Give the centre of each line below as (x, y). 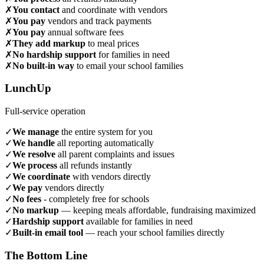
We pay (27, 188)
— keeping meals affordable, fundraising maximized (157, 210)
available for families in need (138, 222)
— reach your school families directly (154, 233)
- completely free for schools (95, 199)
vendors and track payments (98, 21)
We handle (34, 143)
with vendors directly (110, 177)
